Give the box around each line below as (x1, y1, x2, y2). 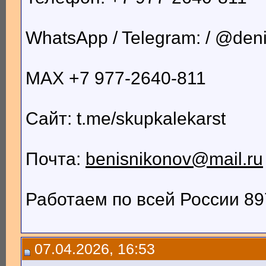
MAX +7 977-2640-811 (26, 68, 206, 88)
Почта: (26, 149, 85, 169)
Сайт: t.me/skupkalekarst (26, 109, 226, 129)
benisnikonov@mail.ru (85, 149, 263, 169)
